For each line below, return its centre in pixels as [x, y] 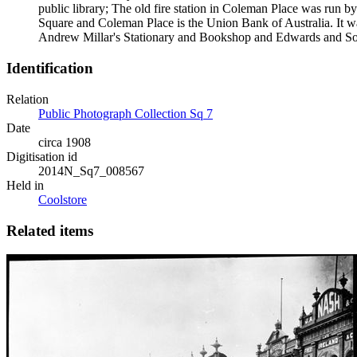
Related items [50, 230]
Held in [25, 185]
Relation [27, 99]
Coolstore [63, 199]
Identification [50, 69]
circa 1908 [65, 142]
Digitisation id [42, 156]
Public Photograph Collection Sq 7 [126, 113]
